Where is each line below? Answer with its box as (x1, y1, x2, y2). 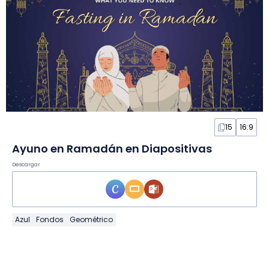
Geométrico (70, 214, 113, 225)
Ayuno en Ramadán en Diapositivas (12, 141, 212, 156)
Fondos (36, 214, 64, 225)
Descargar (12, 160, 40, 168)
